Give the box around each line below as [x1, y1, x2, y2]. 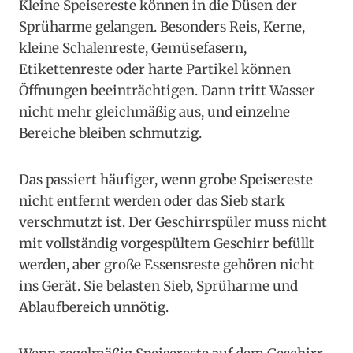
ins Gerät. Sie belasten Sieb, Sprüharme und [19, 277, 298, 295]
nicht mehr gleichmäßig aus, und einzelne [19, 103, 290, 121]
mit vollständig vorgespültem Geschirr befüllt [19, 235, 314, 253]
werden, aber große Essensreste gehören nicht [19, 256, 314, 274]
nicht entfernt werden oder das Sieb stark [19, 192, 285, 210]
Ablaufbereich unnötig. [19, 299, 169, 317]
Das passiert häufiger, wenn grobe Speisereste [19, 171, 313, 189]
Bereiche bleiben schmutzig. [19, 124, 202, 143]
